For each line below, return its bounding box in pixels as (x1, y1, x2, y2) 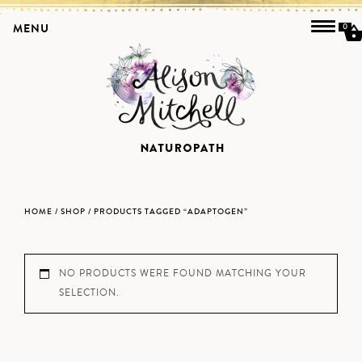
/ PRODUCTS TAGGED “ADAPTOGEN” (86, 206, 248, 217)
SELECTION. (59, 286, 120, 300)
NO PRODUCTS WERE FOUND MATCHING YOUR (59, 267, 306, 280)
